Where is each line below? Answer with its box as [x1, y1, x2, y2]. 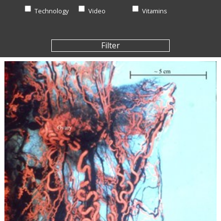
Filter [101, 40, 120, 51]
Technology [35, 6, 69, 15]
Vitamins [142, 6, 167, 15]
